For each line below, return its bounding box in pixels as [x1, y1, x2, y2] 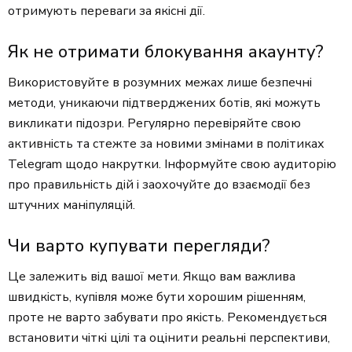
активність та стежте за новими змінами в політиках [8, 135, 324, 153]
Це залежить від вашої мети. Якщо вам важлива [8, 268, 295, 286]
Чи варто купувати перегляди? [8, 234, 270, 258]
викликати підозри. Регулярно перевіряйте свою [8, 115, 301, 133]
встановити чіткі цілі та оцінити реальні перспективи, [8, 329, 330, 347]
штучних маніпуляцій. [8, 196, 135, 214]
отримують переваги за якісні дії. [8, 2, 205, 20]
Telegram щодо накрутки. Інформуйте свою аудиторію [8, 156, 336, 174]
